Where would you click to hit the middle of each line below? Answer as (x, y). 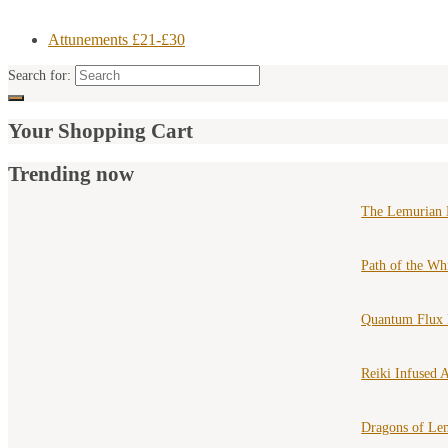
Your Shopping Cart (100, 131)
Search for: (39, 75)
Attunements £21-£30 (116, 39)
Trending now (71, 173)
